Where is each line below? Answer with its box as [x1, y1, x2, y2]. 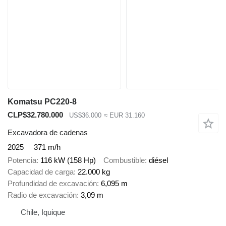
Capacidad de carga [8, 167, 74, 177]
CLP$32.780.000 [8, 110, 63, 120]
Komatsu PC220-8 [8, 97, 77, 106]
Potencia [8, 156, 36, 165]
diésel [149, 156, 168, 165]
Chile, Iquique [21, 208, 65, 217]
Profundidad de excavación [8, 179, 97, 188]
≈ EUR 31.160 [103, 111, 145, 120]
